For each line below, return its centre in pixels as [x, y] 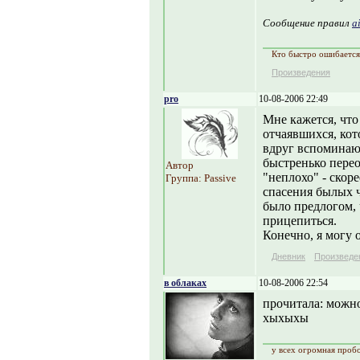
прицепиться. [300, 221]
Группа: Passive [201, 178]
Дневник [288, 256]
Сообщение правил [307, 23]
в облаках [185, 283]
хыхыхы [286, 318]
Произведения [301, 72]
